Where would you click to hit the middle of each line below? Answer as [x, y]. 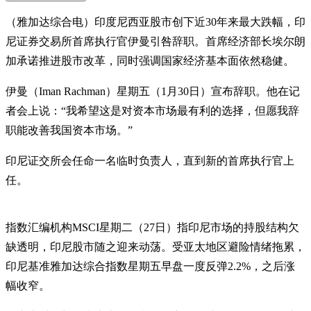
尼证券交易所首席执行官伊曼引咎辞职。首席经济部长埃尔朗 [155, 41]
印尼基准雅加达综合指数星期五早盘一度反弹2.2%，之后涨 [150, 266]
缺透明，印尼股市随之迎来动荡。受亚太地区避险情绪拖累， [155, 246]
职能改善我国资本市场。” [69, 130]
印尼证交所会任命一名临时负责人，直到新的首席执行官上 [150, 160]
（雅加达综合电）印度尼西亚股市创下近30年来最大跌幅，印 [155, 22]
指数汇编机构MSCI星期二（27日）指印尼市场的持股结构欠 [152, 227]
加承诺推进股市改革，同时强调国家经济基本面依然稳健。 [150, 60]
